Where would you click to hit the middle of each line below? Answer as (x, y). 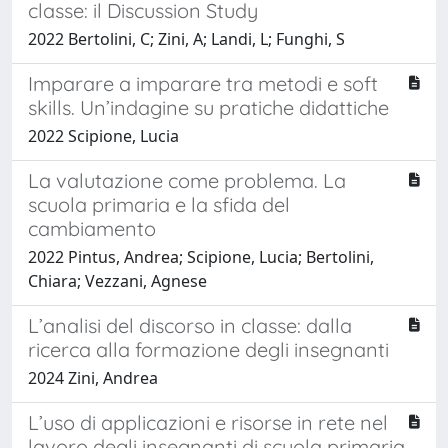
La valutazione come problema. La (187, 180)
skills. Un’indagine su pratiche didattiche (208, 107)
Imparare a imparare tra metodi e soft (203, 83)
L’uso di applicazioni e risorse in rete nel (208, 422)
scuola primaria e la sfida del (159, 204)
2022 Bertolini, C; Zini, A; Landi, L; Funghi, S (186, 38)
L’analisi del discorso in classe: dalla (190, 325)
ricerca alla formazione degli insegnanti (208, 349)
